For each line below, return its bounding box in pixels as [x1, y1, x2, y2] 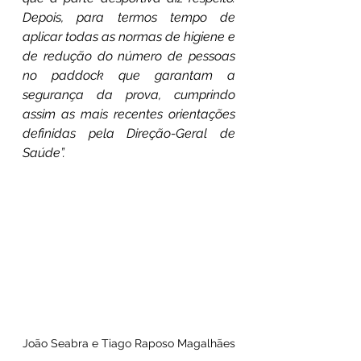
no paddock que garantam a [23, 67, 235, 83]
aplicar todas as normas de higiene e [23, 28, 235, 44]
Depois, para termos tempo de [23, 9, 235, 25]
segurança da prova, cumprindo [23, 86, 235, 102]
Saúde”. [23, 144, 65, 160]
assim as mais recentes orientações [23, 106, 235, 122]
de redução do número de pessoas [23, 48, 235, 64]
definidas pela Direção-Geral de [23, 125, 235, 141]
